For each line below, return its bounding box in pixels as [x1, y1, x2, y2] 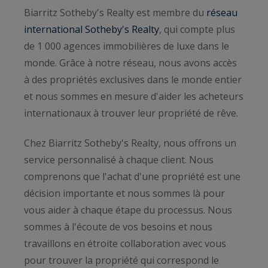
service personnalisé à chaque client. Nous [24, 153, 214, 166]
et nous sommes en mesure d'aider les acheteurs [24, 89, 243, 103]
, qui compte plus [159, 22, 235, 36]
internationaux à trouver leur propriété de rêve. [24, 106, 238, 120]
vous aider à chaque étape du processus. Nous [24, 203, 232, 217]
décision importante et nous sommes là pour [24, 186, 225, 200]
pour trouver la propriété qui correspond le [24, 253, 219, 267]
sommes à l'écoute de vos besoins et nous [24, 220, 212, 233]
